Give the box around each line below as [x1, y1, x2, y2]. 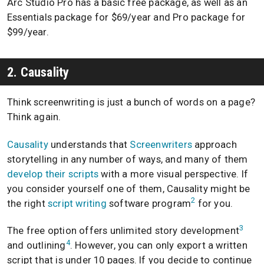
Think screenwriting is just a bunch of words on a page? [7, 97, 256, 108]
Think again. [7, 111, 61, 123]
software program [106, 197, 192, 209]
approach [192, 138, 237, 150]
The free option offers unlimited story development [7, 225, 239, 237]
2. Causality [7, 64, 70, 80]
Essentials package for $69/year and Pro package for [7, 12, 246, 24]
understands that [48, 138, 130, 150]
